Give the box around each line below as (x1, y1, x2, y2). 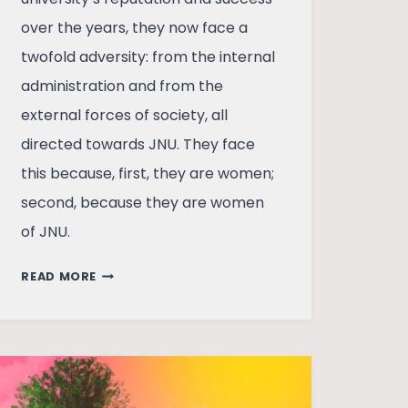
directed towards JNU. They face (21, 134, 256, 156)
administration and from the (21, 76, 224, 97)
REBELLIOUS (96, 264, 174, 280)
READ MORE (21, 269, 97, 285)
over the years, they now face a (21, 17, 249, 39)
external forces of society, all (21, 105, 229, 127)
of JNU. (21, 221, 71, 243)
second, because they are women (21, 192, 265, 214)
